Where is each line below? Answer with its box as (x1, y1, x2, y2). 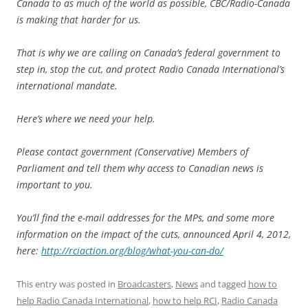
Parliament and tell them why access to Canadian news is (16, 162, 263, 175)
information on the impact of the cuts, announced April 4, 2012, (16, 228, 291, 241)
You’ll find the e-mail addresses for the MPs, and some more (16, 211, 274, 225)
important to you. (16, 178, 93, 192)
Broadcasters (118, 278, 171, 291)
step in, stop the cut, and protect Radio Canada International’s (16, 63, 285, 76)
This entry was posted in (16, 278, 118, 291)
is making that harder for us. (16, 13, 141, 27)
